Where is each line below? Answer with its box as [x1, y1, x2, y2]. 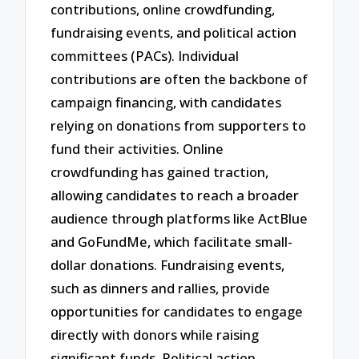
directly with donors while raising [50, 325, 260, 344]
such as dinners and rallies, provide [50, 278, 271, 297]
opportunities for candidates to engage [50, 301, 304, 321]
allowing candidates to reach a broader [50, 185, 300, 204]
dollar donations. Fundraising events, [50, 255, 285, 274]
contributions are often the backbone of [50, 69, 309, 88]
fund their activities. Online [50, 139, 224, 158]
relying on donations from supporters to [50, 115, 307, 135]
